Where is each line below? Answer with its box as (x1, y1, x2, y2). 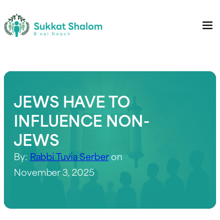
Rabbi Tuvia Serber (29, 148, 109, 163)
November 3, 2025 (14, 164, 94, 179)
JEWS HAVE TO (14, 88, 130, 112)
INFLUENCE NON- (14, 107, 150, 132)
